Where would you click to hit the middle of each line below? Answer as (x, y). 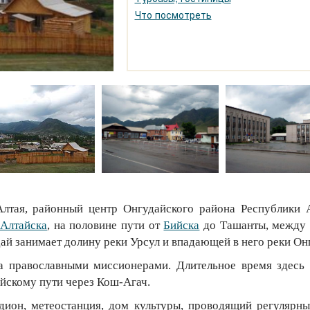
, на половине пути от (106, 225)
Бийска (182, 225)
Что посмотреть (173, 15)
